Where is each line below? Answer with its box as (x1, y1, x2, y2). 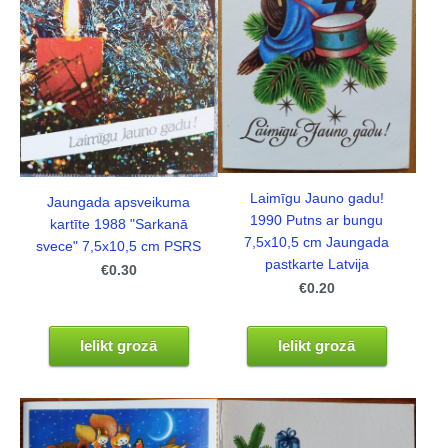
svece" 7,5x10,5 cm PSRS (36, 238, 202, 254)
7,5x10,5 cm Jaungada (244, 235, 390, 251)
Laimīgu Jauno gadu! (249, 191, 384, 207)
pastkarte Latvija (264, 257, 369, 273)
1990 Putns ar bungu (250, 213, 384, 229)
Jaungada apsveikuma (47, 194, 191, 210)
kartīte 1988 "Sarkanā (49, 216, 188, 232)
